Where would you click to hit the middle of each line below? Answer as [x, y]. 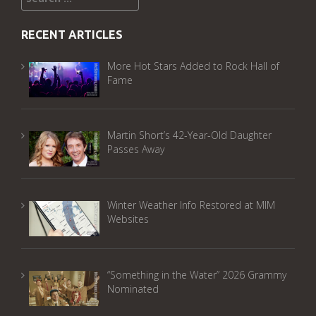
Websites [128, 219]
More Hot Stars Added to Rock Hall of [193, 66]
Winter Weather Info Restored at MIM [191, 205]
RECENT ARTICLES [72, 34]
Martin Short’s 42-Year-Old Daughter [189, 135]
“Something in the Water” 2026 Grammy [196, 274]
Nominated [133, 288]
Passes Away [135, 150]
